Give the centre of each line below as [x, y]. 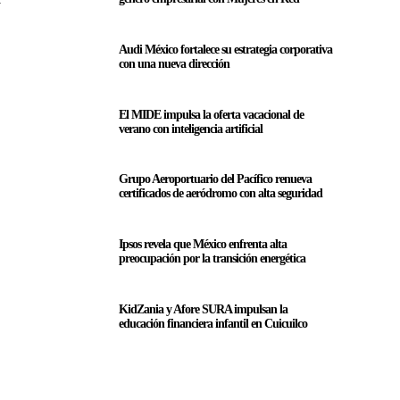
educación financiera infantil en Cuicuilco [212, 323]
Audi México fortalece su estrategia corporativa [225, 49]
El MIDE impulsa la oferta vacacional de [211, 114]
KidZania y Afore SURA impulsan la [203, 309]
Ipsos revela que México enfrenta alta [202, 244]
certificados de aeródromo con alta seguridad [220, 194]
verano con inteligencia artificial [190, 129]
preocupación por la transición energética [212, 258]
